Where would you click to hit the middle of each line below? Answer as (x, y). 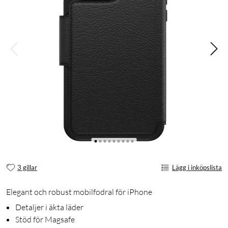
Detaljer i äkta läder (49, 207)
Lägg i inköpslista (197, 167)
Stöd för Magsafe (45, 220)
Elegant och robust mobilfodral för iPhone (79, 192)
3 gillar (27, 167)
